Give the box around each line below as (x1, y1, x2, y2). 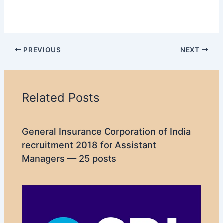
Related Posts (22, 90, 100, 105)
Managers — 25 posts (22, 152, 117, 164)
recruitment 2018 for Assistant (22, 139, 157, 150)
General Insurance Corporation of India (22, 125, 191, 137)
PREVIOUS (21, 45, 61, 54)
